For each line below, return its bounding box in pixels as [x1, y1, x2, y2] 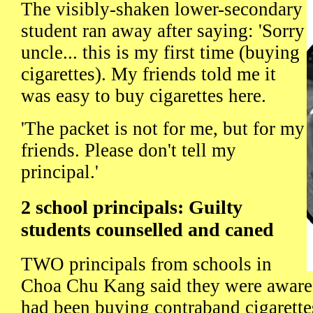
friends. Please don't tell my [21, 140, 236, 161]
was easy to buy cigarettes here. [21, 85, 266, 107]
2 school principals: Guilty [21, 196, 242, 218]
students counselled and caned [21, 218, 274, 240]
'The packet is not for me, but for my [21, 118, 305, 140]
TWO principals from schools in [21, 254, 272, 275]
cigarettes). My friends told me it [21, 64, 276, 85]
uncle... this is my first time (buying [21, 42, 300, 64]
